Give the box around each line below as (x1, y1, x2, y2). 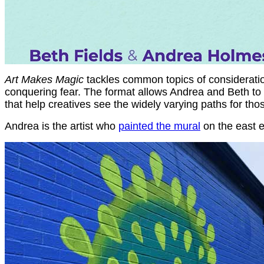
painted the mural (118, 120, 200, 132)
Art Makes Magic (5, 74, 84, 85)
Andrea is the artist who (5, 120, 118, 132)
